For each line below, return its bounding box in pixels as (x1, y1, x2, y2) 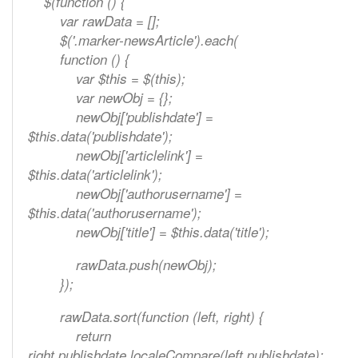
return (28, 326, 111, 346)
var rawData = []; (28, 11, 160, 31)
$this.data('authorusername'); (28, 203, 201, 223)
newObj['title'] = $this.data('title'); (28, 222, 269, 242)
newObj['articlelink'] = (28, 145, 203, 165)
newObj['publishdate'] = (28, 107, 213, 127)
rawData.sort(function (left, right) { (28, 307, 264, 327)
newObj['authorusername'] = (28, 184, 242, 204)
